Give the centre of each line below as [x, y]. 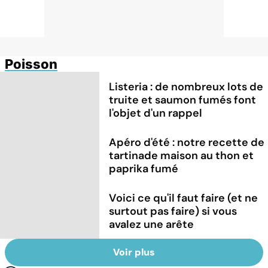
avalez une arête [152, 224]
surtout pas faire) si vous [173, 211]
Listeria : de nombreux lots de [186, 86]
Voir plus [134, 252]
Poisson [31, 64]
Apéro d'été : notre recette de [187, 142]
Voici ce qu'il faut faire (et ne [184, 198]
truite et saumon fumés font [183, 100]
